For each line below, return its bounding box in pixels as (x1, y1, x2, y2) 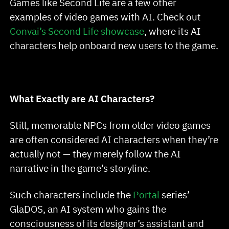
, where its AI (144, 25, 201, 38)
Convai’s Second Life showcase (10, 25, 145, 38)
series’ (159, 188, 190, 201)
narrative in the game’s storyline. (10, 161, 153, 174)
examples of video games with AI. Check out (10, 10, 201, 24)
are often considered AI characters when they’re (10, 132, 219, 146)
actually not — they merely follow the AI (10, 147, 181, 160)
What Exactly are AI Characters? (10, 91, 155, 105)
